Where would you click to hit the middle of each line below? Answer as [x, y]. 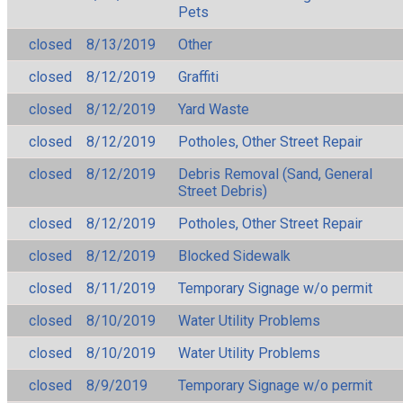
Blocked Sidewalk [234, 255]
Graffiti [198, 76]
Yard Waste [214, 109]
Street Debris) [223, 191]
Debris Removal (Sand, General [275, 174]
